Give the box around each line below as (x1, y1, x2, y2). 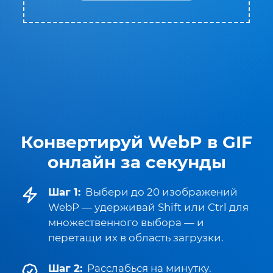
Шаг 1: (48, 186, 80, 198)
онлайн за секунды (47, 152, 226, 172)
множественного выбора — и (48, 216, 204, 229)
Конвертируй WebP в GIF (21, 132, 252, 152)
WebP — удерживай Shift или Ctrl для (48, 201, 249, 213)
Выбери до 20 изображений (85, 186, 238, 198)
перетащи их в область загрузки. (48, 232, 224, 244)
